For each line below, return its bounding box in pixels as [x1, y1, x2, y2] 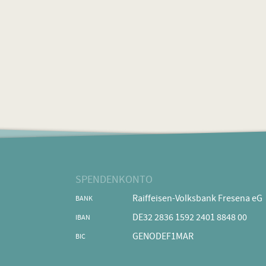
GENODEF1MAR [132, 232, 194, 242]
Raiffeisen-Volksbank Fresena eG [132, 194, 263, 204]
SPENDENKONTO [75, 175, 153, 185]
